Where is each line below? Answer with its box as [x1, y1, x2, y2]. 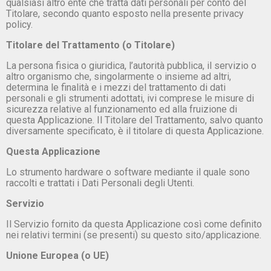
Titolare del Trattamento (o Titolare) [6, 39, 175, 51]
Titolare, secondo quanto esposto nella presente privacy [6, 7, 244, 19]
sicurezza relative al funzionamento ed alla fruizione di [6, 103, 237, 115]
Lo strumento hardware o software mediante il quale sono [6, 166, 250, 178]
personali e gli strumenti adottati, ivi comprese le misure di [6, 92, 254, 104]
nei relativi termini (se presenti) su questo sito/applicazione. [6, 229, 261, 241]
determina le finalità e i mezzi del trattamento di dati [6, 81, 226, 93]
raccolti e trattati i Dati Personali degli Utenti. [6, 177, 194, 189]
